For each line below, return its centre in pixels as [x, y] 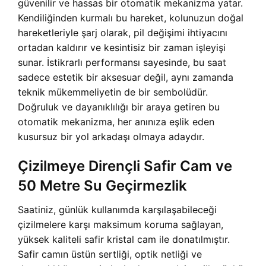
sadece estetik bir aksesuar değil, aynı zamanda [126, 77]
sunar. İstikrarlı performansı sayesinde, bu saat [122, 62]
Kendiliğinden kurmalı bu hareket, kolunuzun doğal [131, 18]
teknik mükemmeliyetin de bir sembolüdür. [113, 92]
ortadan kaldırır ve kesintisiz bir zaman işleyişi [122, 47]
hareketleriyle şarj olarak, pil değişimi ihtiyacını [123, 33]
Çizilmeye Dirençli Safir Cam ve [125, 166]
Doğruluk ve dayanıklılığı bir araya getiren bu [119, 107]
